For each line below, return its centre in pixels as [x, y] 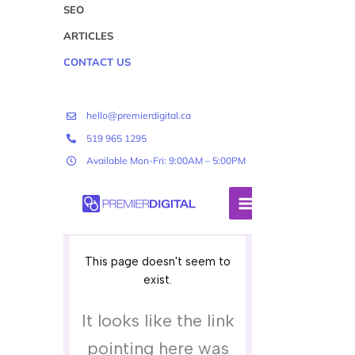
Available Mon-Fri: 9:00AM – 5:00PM [166, 161]
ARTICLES [88, 36]
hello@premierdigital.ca [138, 116]
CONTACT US [97, 62]
